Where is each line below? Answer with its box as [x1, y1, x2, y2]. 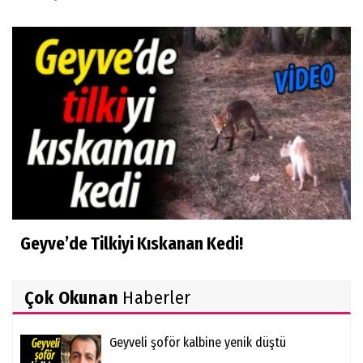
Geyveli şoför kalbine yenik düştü [109, 334, 286, 350]
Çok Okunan [24, 286, 118, 309]
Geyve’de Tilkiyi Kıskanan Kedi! [20, 233, 243, 254]
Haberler [118, 286, 191, 309]
